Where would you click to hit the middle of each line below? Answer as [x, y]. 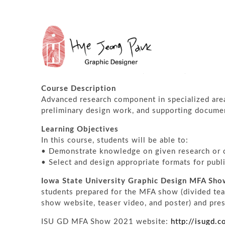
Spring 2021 [64, 59]
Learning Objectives [80, 129]
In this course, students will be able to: [115, 140]
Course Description [79, 89]
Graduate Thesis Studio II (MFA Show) [114, 70]
